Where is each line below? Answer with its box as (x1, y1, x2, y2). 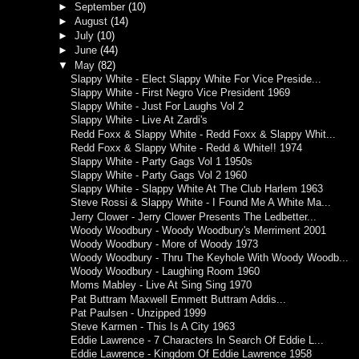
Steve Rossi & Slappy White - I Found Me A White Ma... (71, 197, 332, 209)
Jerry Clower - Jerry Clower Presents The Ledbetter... (71, 211, 317, 223)
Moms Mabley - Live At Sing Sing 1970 (71, 280, 252, 292)
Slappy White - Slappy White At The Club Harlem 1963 (71, 184, 324, 196)
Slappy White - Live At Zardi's (71, 115, 208, 127)
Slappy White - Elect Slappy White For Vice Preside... (71, 73, 322, 85)
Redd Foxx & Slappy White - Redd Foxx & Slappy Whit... (71, 128, 337, 140)
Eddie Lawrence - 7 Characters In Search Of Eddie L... (71, 335, 325, 347)
